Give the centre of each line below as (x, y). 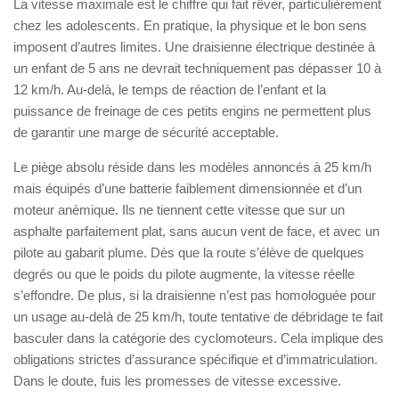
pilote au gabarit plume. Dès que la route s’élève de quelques (189, 252)
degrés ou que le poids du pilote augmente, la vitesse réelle (184, 273)
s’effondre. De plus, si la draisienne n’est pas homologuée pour (195, 295)
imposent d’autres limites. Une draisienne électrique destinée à (194, 46)
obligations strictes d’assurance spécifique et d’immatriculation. (195, 359)
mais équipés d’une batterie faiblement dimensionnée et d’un (187, 188)
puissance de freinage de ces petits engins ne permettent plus (192, 110)
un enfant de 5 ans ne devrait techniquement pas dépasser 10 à (197, 68)
